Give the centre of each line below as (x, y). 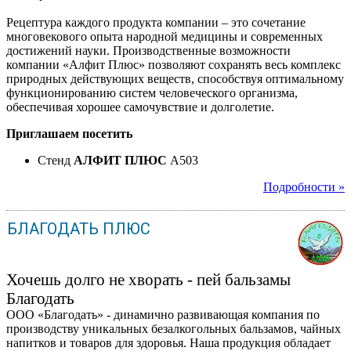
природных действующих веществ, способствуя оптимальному (175, 78)
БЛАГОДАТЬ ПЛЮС (79, 228)
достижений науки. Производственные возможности (148, 50)
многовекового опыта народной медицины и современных (165, 36)
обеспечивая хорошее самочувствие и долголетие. (140, 107)
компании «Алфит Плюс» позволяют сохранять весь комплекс (174, 64)
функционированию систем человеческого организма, (152, 92)
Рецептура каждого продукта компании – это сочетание (156, 22)
